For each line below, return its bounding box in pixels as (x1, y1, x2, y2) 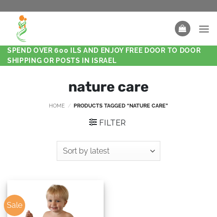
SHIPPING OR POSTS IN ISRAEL (7, 57, 117, 64)
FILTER (99, 118, 126, 128)
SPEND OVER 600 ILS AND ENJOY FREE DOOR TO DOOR (7, 46, 201, 54)
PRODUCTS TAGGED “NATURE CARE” (72, 102, 169, 109)
